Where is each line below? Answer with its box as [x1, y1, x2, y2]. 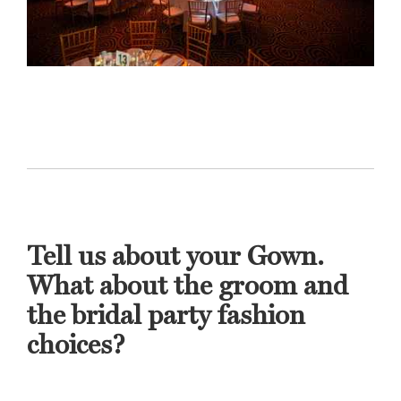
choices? [27, 328, 125, 361]
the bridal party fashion [27, 299, 305, 331]
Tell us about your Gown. [27, 240, 324, 272]
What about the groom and [27, 269, 348, 302]
